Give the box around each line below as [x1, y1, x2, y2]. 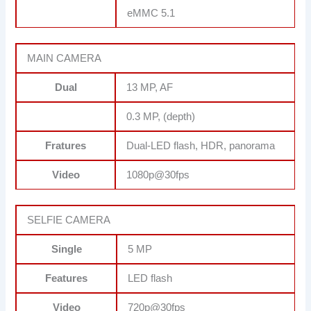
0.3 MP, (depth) [126, 110, 196, 122]
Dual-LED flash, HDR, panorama [126, 140, 276, 151]
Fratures [45, 140, 87, 151]
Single [51, 243, 82, 255]
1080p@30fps [126, 169, 190, 180]
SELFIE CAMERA [27, 214, 111, 226]
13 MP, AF [126, 81, 174, 93]
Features [45, 272, 88, 284]
